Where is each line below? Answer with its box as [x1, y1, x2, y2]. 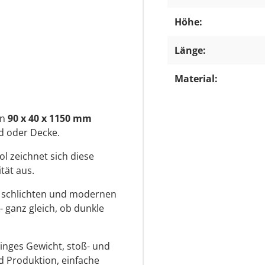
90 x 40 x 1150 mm [8, 111, 92, 125]
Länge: [174, 44, 206, 57]
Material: [174, 72, 218, 85]
